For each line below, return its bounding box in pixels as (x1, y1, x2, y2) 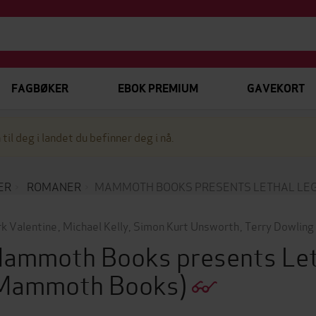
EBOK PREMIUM (117, 81, 198, 96)
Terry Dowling (244, 217, 314, 233)
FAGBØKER (11, 81, 68, 96)
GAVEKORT (246, 81, 305, 96)
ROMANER (27, 178, 81, 194)
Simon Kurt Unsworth (133, 217, 240, 233)
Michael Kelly (62, 217, 128, 233)
